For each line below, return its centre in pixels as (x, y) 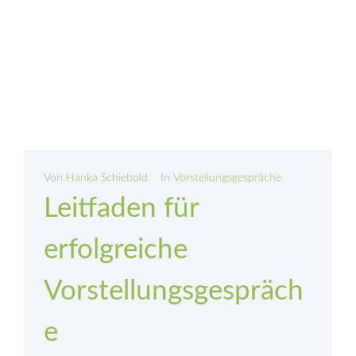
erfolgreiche (116, 250)
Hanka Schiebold (107, 178)
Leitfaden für (121, 209)
